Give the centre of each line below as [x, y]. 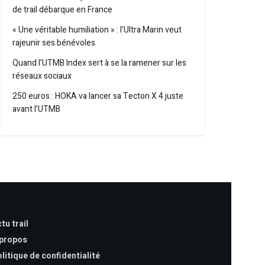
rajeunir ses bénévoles [54, 43]
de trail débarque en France [62, 10]
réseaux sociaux [42, 76]
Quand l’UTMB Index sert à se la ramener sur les [99, 63]
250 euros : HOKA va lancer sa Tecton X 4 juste [98, 96]
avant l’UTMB [36, 109]
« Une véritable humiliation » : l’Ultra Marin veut [97, 30]
